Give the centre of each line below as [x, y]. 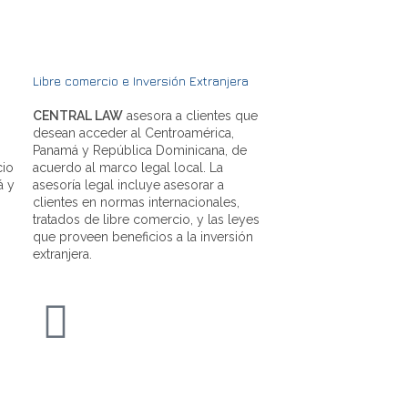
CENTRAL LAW [78, 115]
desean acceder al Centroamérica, [133, 133]
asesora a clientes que [190, 115]
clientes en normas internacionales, [136, 202]
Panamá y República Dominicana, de [140, 150]
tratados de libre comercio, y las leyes [146, 219]
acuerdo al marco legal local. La [128, 167]
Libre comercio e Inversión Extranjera [141, 80]
